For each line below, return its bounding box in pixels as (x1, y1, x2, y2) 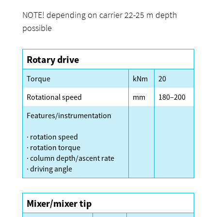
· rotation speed (27, 131, 78, 141)
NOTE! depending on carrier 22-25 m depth (22, 9, 178, 20)
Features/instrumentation (27, 110, 112, 120)
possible (22, 22, 52, 33)
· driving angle (27, 163, 73, 173)
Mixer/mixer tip (27, 197, 92, 209)
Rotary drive (27, 53, 79, 65)
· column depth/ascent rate (27, 153, 115, 163)
